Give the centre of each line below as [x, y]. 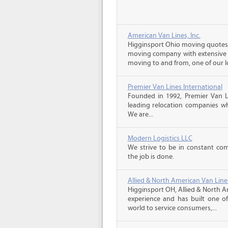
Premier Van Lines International [175, 87]
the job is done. [151, 157]
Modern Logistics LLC [160, 138]
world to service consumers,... [172, 208]
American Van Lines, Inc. [164, 36]
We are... [140, 115]
